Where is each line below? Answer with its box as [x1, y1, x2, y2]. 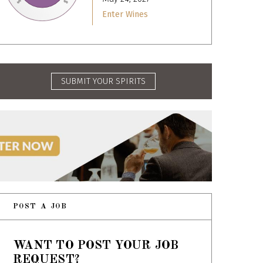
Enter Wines [102, 9, 149, 20]
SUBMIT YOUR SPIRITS [61, 76, 146, 86]
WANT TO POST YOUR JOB [12, 240, 179, 252]
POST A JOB [12, 203, 68, 211]
